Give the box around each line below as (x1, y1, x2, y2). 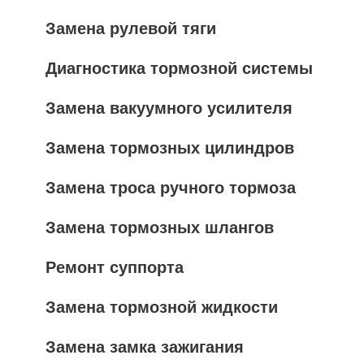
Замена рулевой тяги (45, 19, 216, 37)
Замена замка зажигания (45, 337, 244, 356)
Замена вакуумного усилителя (45, 98, 292, 117)
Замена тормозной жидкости (45, 297, 278, 316)
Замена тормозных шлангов (45, 218, 274, 236)
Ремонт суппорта (45, 258, 184, 276)
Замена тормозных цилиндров (45, 138, 294, 157)
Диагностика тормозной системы (45, 58, 313, 77)
